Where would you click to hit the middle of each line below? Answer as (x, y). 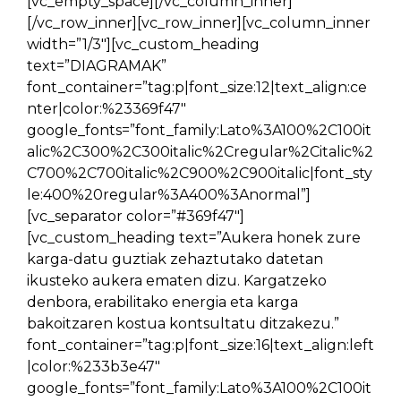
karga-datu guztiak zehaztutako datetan (175, 259)
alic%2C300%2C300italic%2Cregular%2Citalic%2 (200, 152)
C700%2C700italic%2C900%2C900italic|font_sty (200, 173)
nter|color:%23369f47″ (107, 109)
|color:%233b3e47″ (94, 367)
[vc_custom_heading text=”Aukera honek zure (194, 238)
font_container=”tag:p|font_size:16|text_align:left (200, 345)
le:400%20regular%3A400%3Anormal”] (169, 195)
